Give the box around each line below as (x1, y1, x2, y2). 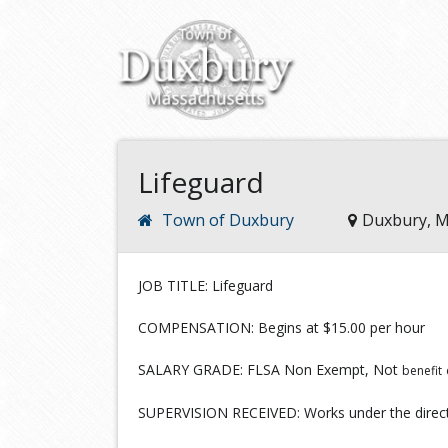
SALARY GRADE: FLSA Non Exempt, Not (138, 360, 402, 379)
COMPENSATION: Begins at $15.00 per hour (138, 318, 425, 337)
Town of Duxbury (162, 209, 294, 231)
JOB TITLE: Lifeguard (138, 276, 277, 295)
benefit (402, 362, 442, 379)
